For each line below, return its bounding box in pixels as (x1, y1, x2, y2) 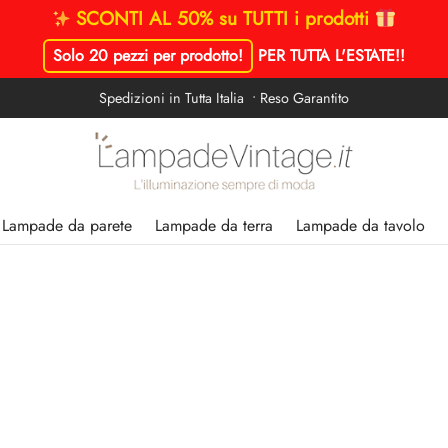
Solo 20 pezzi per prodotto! (53, 44, 243, 67)
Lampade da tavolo (296, 213, 425, 237)
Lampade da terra (155, 213, 273, 237)
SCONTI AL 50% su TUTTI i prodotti (75, 5, 375, 32)
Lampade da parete (2, 213, 132, 237)
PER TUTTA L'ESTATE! (258, 44, 400, 67)
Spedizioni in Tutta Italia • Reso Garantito (99, 88, 349, 108)
